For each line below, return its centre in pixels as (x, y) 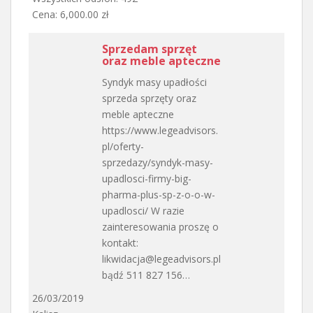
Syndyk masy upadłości (154, 82)
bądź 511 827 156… (146, 275)
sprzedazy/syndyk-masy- (158, 162)
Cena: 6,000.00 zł (71, 14)
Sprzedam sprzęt (150, 49)
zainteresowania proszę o (160, 226)
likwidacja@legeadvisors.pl (161, 259)
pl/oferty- (123, 146)
